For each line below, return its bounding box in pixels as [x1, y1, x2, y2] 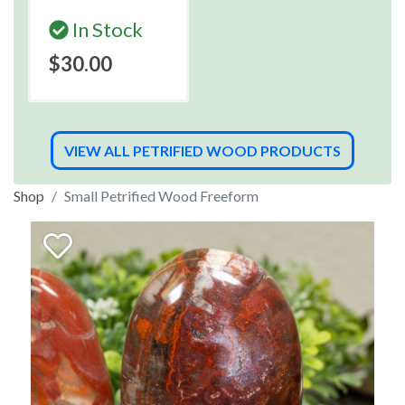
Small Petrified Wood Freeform [64, 187, 259, 204]
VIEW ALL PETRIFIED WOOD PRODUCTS [64, 142, 341, 159]
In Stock [69, 17, 143, 42]
